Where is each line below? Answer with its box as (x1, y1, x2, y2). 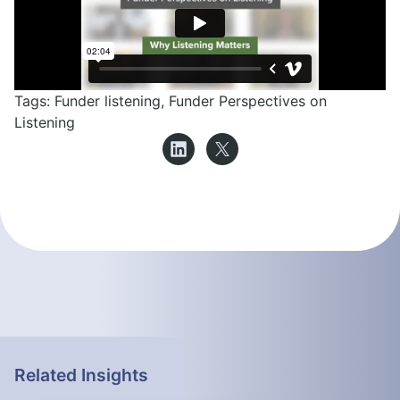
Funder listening (54, 91, 161, 110)
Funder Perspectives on (169, 91, 327, 110)
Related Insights (14, 363, 148, 386)
